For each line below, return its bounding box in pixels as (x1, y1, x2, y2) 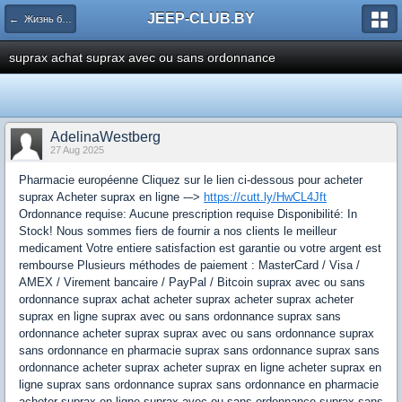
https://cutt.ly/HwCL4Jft (204, 190, 327, 204)
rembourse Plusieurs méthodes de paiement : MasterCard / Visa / (19, 258, 360, 272)
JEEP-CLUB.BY (147, 11, 255, 26)
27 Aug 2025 (50, 144, 104, 155)
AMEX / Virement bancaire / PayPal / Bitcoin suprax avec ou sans (19, 275, 365, 289)
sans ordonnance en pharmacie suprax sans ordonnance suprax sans (19, 344, 380, 357)
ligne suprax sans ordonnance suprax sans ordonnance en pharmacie (19, 378, 379, 391)
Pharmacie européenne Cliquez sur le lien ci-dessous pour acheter (19, 173, 363, 187)
